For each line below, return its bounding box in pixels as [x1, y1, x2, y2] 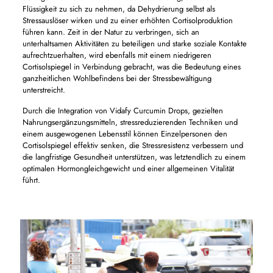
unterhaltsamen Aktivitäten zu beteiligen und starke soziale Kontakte [22, 38, 247, 49]
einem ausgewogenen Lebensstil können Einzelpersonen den [22, 128, 227, 140]
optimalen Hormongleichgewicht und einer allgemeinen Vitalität [22, 163, 234, 174]
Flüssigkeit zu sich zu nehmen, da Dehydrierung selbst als [22, 3, 215, 15]
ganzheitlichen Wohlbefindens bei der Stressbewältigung [22, 73, 211, 84]
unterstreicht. [22, 84, 65, 96]
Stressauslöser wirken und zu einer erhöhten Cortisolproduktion [22, 15, 233, 26]
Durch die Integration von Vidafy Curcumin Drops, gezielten [22, 105, 223, 116]
